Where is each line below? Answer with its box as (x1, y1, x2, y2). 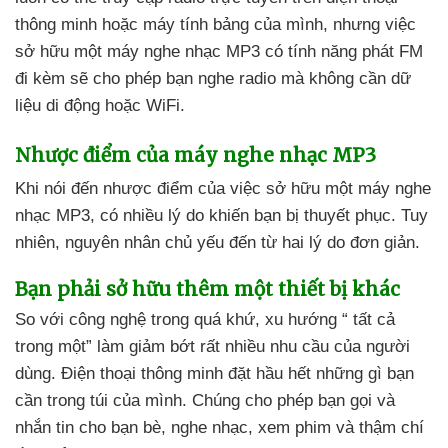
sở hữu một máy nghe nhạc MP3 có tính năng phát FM (15, 42, 423, 62)
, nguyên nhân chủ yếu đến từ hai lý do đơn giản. (55, 233, 420, 253)
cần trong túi (15, 391, 113, 411)
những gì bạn (316, 364, 414, 384)
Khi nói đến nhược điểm (15, 179, 198, 199)
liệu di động (15, 96, 105, 116)
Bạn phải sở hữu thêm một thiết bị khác (15, 277, 400, 302)
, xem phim (248, 418, 336, 438)
